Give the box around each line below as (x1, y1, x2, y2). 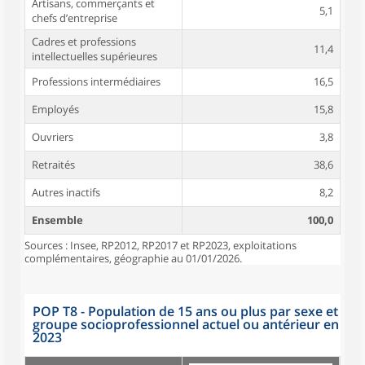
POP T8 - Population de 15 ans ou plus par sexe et (33, 302, 338, 320)
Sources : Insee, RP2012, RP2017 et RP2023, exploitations (24, 238, 297, 253)
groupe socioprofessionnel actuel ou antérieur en (33, 315, 339, 333)
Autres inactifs (32, 185, 100, 200)
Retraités (32, 157, 75, 172)
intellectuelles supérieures (32, 49, 157, 64)
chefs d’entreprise (32, 11, 117, 25)
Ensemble (32, 213, 83, 227)
